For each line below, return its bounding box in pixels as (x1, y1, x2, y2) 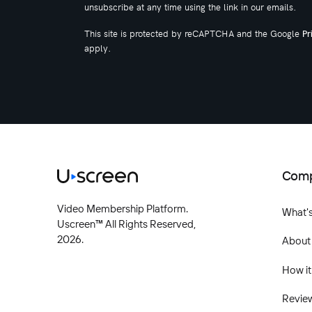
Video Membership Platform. (56, 202, 188, 216)
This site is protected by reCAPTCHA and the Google (84, 26, 302, 40)
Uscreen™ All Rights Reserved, (56, 217, 196, 231)
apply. (84, 41, 111, 54)
